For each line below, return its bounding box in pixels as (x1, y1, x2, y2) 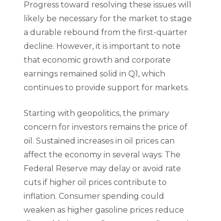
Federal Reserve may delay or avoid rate (24, 164, 181, 174)
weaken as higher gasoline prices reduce (24, 205, 184, 215)
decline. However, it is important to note (24, 41, 181, 51)
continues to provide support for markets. (24, 83, 189, 93)
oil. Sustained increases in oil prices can (24, 136, 175, 146)
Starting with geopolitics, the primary (24, 109, 169, 118)
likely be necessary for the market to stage (24, 14, 192, 24)
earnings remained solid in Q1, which (24, 69, 165, 79)
